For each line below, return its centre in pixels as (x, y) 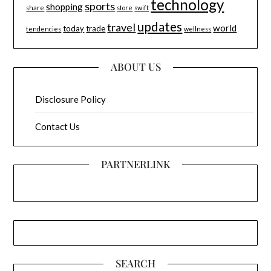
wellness (198, 29)
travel (122, 27)
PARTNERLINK (135, 164)
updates (160, 26)
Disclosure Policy (71, 99)
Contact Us (58, 126)
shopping (65, 7)
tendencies (44, 29)
